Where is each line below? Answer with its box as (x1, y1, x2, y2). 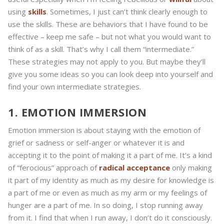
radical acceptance (99, 162, 170, 173)
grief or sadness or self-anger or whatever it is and (8, 137, 184, 148)
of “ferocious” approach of (8, 162, 99, 173)
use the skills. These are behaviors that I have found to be (8, 19, 208, 29)
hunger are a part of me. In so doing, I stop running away (8, 200, 203, 210)
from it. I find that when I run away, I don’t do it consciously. (8, 212, 212, 223)
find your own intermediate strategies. (8, 81, 141, 92)
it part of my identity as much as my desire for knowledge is (8, 175, 214, 185)
